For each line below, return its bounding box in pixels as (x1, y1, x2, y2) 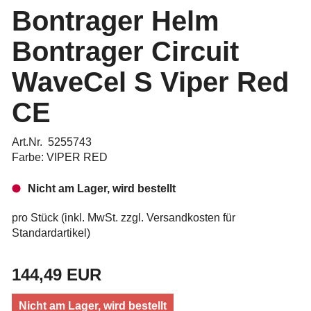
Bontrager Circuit (12, 36, 239, 67)
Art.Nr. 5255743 (12, 136, 92, 148)
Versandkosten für (146, 212, 235, 224)
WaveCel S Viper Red (12, 67, 289, 97)
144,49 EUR (12, 265, 101, 284)
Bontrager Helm (12, 6, 219, 36)
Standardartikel (12, 227, 87, 239)
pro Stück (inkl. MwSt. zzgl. (12, 212, 146, 224)
